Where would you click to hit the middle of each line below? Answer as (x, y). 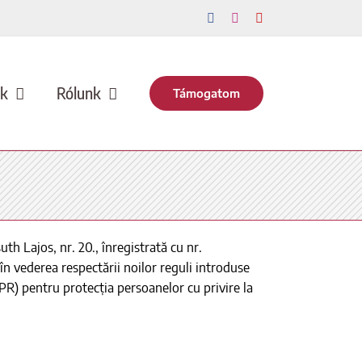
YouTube (286, 17)
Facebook (239, 17)
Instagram (263, 17)
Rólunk (79, 93)
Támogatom (206, 93)
